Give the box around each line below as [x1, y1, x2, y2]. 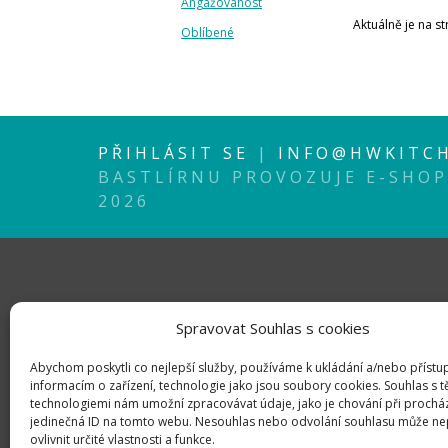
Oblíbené [181, 23, 234, 41]
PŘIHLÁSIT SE [97, 142, 257, 165]
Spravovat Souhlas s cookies [175, 318, 370, 338]
